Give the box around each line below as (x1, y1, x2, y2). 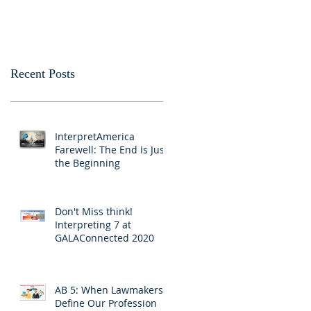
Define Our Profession (55, 296, 157, 310)
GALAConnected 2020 (55, 230, 154, 244)
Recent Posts (10, 66, 75, 81)
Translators (163, 15, 231, 32)
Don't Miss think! (55, 204, 133, 218)
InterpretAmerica (55, 129, 135, 143)
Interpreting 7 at (55, 217, 131, 231)
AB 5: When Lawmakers (55, 283, 163, 296)
